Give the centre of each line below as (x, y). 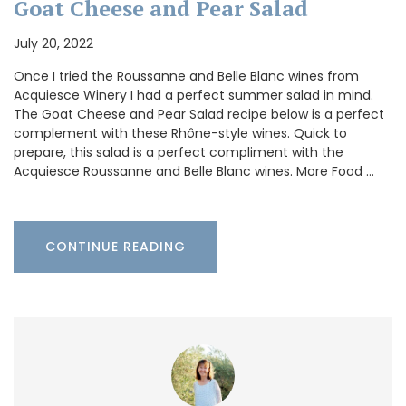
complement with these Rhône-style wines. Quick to (180, 134)
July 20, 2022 (53, 44)
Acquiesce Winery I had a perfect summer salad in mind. (193, 96)
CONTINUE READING (116, 247)
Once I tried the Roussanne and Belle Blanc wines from (186, 77)
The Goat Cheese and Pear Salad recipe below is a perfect (199, 115)
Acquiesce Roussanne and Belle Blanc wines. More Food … (194, 172)
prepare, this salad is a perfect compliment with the (179, 153)
